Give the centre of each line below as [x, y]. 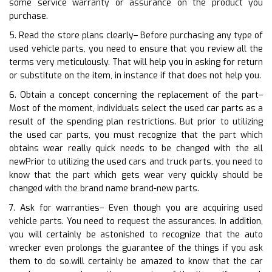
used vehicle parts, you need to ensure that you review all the [136, 49]
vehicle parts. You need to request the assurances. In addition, [136, 221]
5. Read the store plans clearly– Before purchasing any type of [136, 35]
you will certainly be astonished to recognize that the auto [136, 234]
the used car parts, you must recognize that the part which [136, 135]
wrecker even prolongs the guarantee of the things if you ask [136, 248]
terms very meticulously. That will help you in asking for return [136, 62]
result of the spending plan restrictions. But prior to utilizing [136, 121]
